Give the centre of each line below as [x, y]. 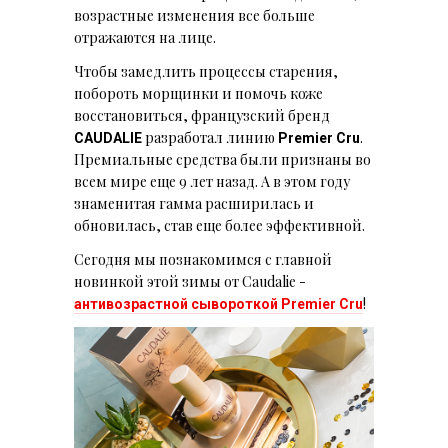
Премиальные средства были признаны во [222, 159]
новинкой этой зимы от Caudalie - [190, 281]
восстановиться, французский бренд [202, 115]
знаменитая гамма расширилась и [194, 203]
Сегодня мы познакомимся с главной [203, 259]
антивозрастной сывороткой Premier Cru [218, 303]
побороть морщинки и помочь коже [198, 93]
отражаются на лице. [146, 37]
